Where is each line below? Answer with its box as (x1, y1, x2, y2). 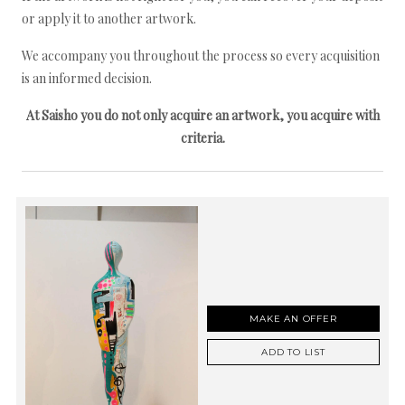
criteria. (180, 129, 225, 146)
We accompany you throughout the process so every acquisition (22, 47, 380, 64)
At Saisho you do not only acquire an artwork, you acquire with (25, 107, 380, 124)
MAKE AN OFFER (250, 312, 337, 325)
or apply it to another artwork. (22, 10, 196, 27)
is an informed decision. (22, 70, 152, 87)
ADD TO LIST (261, 345, 325, 358)
